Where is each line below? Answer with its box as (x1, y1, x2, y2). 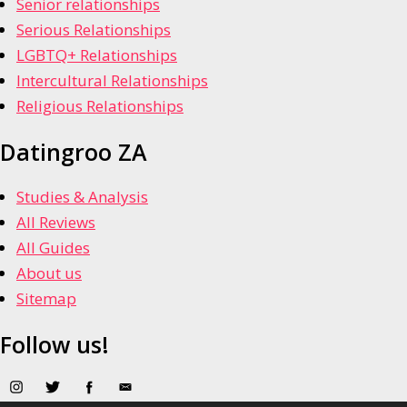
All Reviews (16, 211, 95, 233)
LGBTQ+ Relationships (16, 45, 177, 66)
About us (16, 262, 82, 283)
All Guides (16, 236, 90, 258)
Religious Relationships (16, 95, 184, 117)
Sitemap (16, 287, 76, 309)
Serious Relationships (16, 19, 171, 41)
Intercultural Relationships (16, 70, 208, 92)
